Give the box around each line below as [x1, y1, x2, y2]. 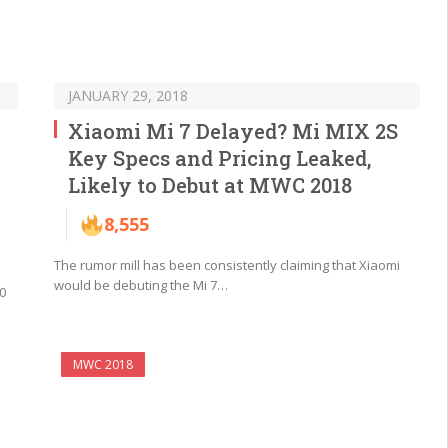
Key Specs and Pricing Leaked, [68, 145, 371, 172]
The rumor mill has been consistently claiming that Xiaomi [54, 256, 400, 275]
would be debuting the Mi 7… [54, 276, 228, 295]
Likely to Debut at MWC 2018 [68, 172, 352, 199]
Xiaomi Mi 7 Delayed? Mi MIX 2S [68, 118, 398, 145]
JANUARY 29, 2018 [68, 86, 188, 106]
